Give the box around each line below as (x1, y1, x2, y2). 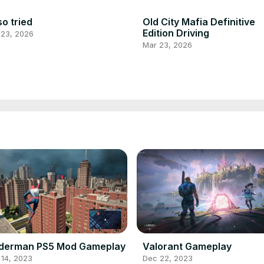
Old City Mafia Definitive (143, 15, 255, 28)
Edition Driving (143, 27, 209, 39)
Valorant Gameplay (143, 240, 232, 253)
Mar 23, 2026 (143, 39, 192, 49)
